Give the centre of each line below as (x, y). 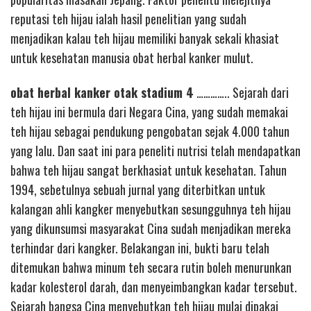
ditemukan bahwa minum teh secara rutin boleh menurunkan (151, 267)
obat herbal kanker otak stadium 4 (102, 92)
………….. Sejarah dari (241, 92)
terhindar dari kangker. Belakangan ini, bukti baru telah (140, 248)
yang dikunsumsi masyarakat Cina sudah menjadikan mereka (151, 228)
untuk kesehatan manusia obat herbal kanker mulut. (132, 57)
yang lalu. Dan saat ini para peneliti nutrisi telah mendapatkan (155, 151)
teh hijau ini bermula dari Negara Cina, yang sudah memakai (149, 112)
